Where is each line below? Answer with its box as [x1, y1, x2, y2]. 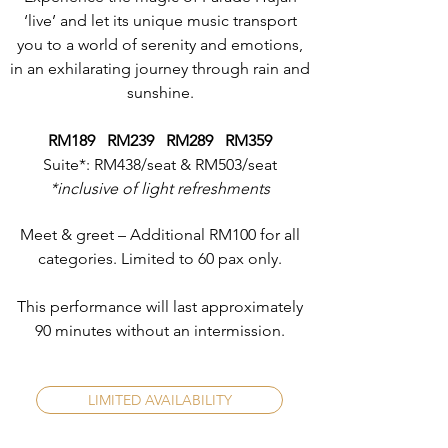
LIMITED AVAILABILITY [87, 391, 232, 409]
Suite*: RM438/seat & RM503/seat [43, 155, 277, 174]
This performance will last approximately [17, 297, 303, 316]
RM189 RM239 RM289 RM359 [48, 131, 272, 150]
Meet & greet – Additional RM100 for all [20, 225, 300, 244]
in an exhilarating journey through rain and [10, 59, 310, 78]
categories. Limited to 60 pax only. [38, 249, 282, 268]
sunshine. [126, 83, 194, 102]
